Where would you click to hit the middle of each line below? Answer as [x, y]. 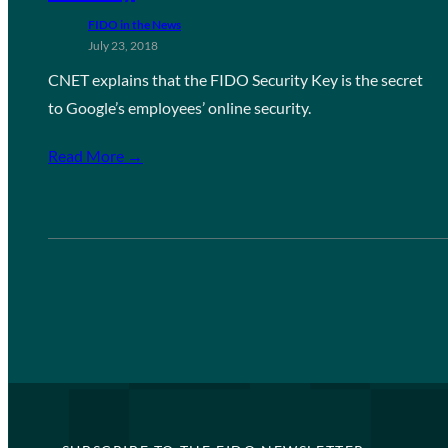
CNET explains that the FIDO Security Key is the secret [235, 79]
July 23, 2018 [123, 45]
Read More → [95, 155]
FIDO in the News [134, 24]
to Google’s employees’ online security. [179, 107]
